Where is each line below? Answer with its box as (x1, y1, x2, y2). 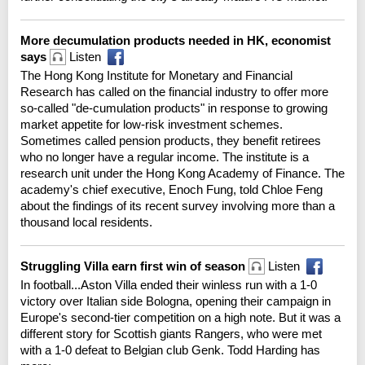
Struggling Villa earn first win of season (20, 258, 248, 273)
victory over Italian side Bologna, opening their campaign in (20, 293, 331, 308)
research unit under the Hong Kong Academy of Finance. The (20, 165, 345, 180)
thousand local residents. (20, 214, 152, 229)
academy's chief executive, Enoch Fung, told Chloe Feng (20, 182, 323, 196)
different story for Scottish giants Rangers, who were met (20, 326, 322, 341)
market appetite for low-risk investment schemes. (20, 117, 283, 131)
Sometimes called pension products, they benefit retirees (20, 133, 321, 147)
